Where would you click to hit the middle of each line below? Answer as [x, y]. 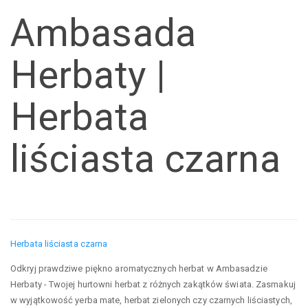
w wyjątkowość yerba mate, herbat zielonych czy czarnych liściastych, [151, 300]
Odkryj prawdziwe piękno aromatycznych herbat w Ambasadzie [139, 268]
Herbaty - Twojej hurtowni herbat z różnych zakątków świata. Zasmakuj [153, 284]
